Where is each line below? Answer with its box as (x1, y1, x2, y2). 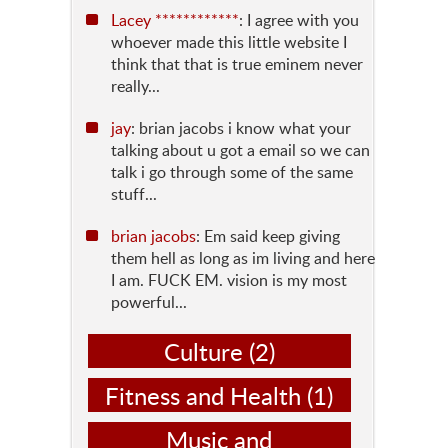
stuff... (111, 183, 157, 206)
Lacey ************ (111, 9, 239, 32)
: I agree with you (239, 9, 359, 32)
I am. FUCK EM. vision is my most (111, 269, 347, 292)
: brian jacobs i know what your (131, 117, 351, 140)
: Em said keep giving (196, 225, 340, 248)
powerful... (111, 291, 187, 314)
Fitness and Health (105, 379, 302, 413)
